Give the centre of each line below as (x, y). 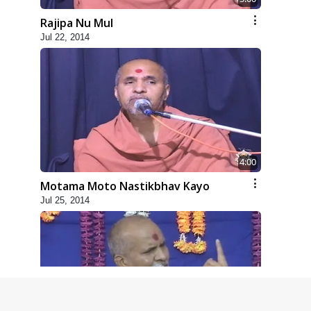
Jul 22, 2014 (65, 37)
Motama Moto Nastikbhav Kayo (125, 186)
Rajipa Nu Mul (77, 23)
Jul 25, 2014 (65, 201)
